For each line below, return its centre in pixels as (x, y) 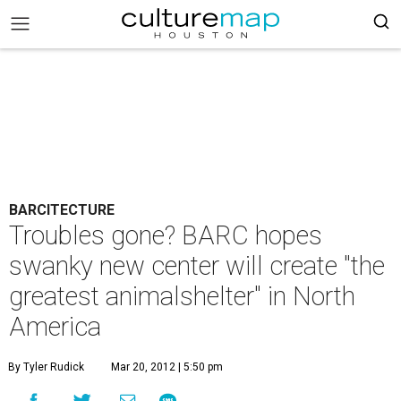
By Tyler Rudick (46, 367)
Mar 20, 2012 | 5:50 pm (167, 367)
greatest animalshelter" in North (182, 296)
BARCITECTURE (62, 210)
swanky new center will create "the (197, 266)
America (55, 327)
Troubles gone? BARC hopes (166, 235)
